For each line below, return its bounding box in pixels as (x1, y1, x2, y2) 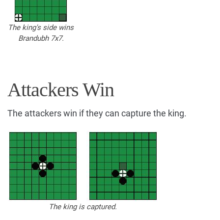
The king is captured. (49, 202, 117, 211)
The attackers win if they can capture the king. (7, 108, 187, 118)
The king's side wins (8, 23, 74, 32)
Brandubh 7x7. (18, 33, 64, 43)
